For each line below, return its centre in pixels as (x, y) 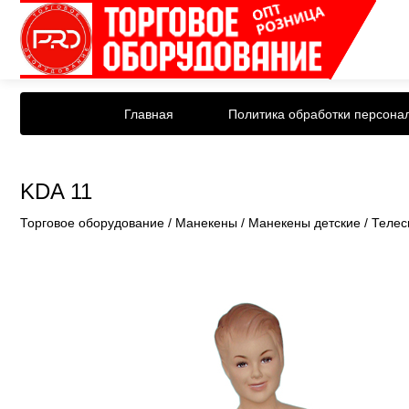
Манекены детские (304, 223)
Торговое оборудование (92, 223)
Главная (149, 114)
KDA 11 (56, 192)
